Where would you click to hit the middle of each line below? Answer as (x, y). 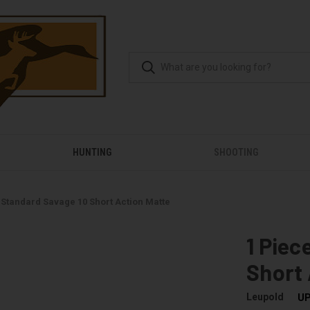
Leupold (265, 297)
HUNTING (92, 152)
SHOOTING (236, 152)
